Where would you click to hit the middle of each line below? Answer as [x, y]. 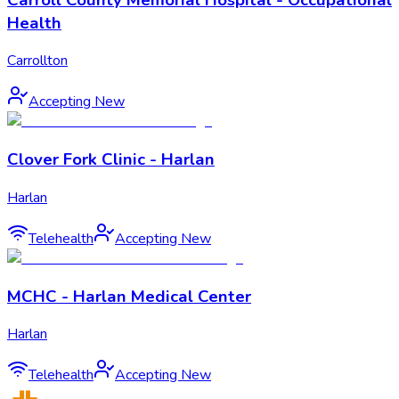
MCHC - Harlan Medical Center [129, 296]
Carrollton [37, 61]
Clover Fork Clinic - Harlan [111, 160]
